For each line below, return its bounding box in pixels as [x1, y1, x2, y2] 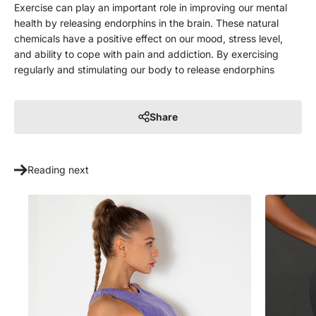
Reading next [28, 164, 89, 176]
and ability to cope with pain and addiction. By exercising [14, 48, 279, 61]
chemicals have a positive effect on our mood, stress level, [14, 32, 283, 45]
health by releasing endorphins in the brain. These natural [14, 17, 279, 30]
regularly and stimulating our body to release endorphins [14, 63, 274, 76]
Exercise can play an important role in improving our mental [14, 1, 287, 14]
